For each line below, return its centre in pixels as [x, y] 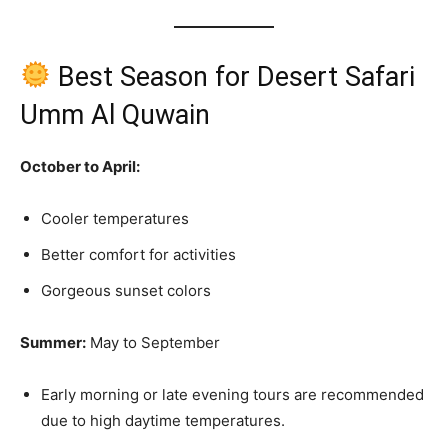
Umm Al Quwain [115, 114]
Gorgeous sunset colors [126, 290]
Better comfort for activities [138, 254]
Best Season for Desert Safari [232, 76]
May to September [153, 342]
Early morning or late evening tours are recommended [232, 394]
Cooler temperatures [115, 218]
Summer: [53, 342]
